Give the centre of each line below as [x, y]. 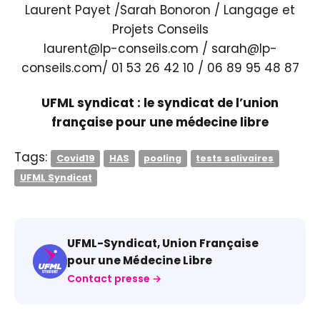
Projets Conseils [160, 29]
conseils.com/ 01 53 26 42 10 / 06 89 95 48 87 [160, 68]
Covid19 [75, 158]
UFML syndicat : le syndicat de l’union [160, 103]
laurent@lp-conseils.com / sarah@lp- [160, 49]
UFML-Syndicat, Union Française [163, 243]
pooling [163, 158]
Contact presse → [114, 279]
